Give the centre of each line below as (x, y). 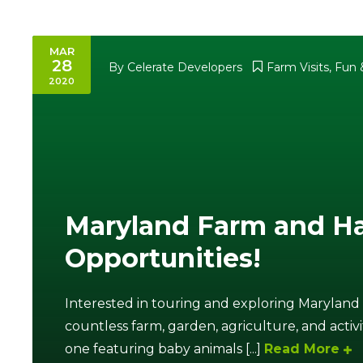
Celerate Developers (185, 67)
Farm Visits (298, 67)
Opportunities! (163, 258)
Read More (302, 349)
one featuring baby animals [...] (164, 349)
